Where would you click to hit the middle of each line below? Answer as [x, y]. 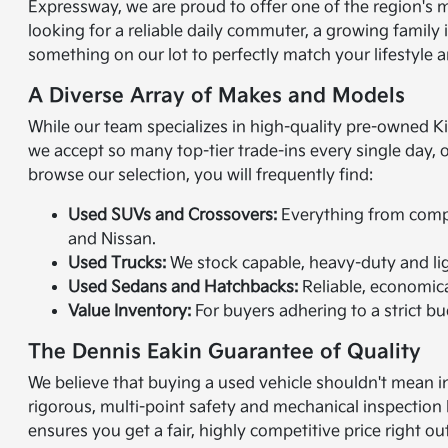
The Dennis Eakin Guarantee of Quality [225, 352]
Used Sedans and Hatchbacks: [183, 288]
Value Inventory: [130, 312]
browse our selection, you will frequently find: [201, 176]
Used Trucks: [117, 264]
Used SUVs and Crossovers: [173, 216]
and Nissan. [112, 240]
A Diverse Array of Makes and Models [217, 96]
